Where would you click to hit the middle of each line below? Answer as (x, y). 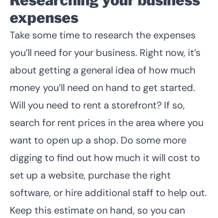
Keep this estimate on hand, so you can (97, 210)
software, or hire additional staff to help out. (108, 192)
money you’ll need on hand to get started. (102, 87)
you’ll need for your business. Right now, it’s (105, 52)
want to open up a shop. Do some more (98, 140)
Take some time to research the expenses (103, 35)
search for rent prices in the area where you (107, 122)
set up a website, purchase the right (90, 175)
